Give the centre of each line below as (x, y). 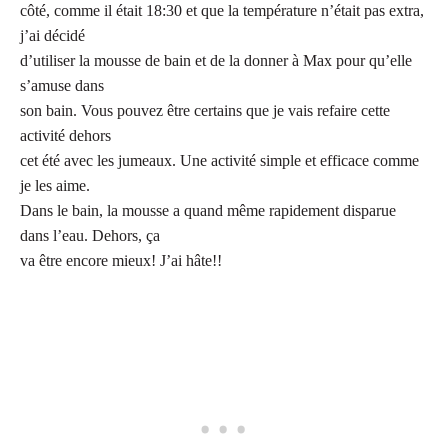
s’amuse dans (62, 86)
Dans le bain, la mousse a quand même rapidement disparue (208, 211)
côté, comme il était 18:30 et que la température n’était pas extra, (222, 11)
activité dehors (65, 136)
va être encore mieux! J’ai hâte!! (121, 261)
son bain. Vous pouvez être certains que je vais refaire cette (205, 111)
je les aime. (55, 186)
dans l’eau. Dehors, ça (90, 236)
